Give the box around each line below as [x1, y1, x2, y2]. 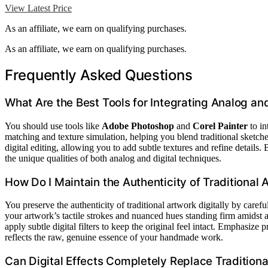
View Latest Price [5, 3, 72, 14]
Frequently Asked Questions [5, 66, 193, 84]
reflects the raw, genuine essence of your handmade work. [5, 232, 223, 243]
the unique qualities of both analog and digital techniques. [5, 153, 221, 163]
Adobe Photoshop [102, 120, 174, 131]
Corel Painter [193, 120, 248, 131]
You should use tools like [5, 120, 102, 131]
